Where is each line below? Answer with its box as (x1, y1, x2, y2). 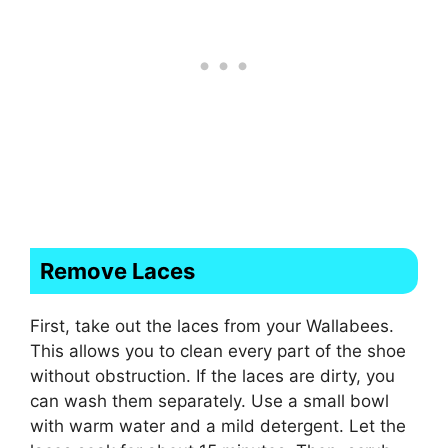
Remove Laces (40, 257, 195, 284)
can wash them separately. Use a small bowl (30, 390, 389, 411)
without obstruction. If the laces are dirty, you (30, 365, 395, 386)
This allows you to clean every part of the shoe (30, 340, 406, 361)
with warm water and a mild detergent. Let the (30, 415, 406, 436)
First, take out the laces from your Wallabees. (30, 315, 394, 336)
